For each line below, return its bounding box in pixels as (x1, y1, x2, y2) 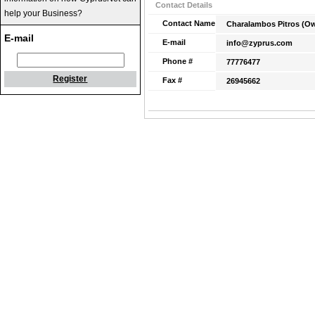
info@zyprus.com (226, 39, 292, 47)
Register (53, 74, 88, 84)
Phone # (162, 57, 193, 65)
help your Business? (4, 8, 82, 18)
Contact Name (162, 19, 215, 27)
